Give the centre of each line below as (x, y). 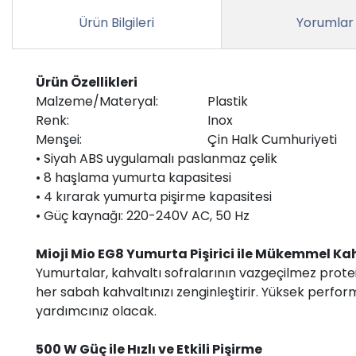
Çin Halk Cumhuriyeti (272, 139)
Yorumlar (325, 22)
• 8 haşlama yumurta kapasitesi (133, 177)
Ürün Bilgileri (117, 22)
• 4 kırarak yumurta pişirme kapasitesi (154, 196)
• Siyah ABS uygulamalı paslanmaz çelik (157, 158)
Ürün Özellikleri (87, 82)
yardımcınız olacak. (96, 311)
